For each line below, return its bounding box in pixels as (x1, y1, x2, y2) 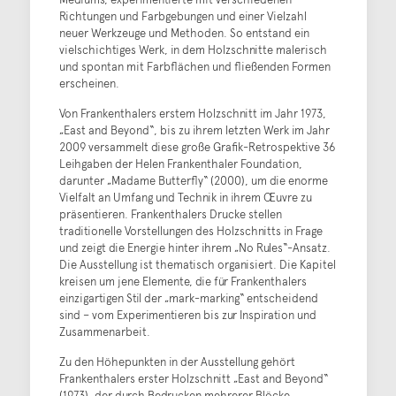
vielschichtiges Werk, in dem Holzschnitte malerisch (58, 42, 327, 57)
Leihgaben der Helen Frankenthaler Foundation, (58, 156, 302, 171)
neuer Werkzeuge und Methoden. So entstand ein (58, 25, 309, 41)
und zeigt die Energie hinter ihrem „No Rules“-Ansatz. (58, 240, 331, 255)
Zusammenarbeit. (58, 324, 150, 339)
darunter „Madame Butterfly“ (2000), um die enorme (58, 172, 328, 188)
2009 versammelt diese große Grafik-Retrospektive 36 (58, 139, 335, 155)
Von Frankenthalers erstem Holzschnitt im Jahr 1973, (58, 105, 326, 121)
